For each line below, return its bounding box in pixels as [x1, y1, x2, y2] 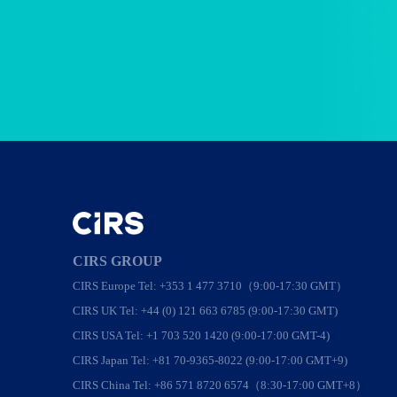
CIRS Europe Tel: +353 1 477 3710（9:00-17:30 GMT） [73, 278, 347, 292]
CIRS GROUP [73, 253, 162, 269]
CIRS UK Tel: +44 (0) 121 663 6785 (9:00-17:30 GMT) [73, 303, 338, 317]
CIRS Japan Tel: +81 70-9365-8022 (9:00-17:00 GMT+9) [73, 353, 347, 367]
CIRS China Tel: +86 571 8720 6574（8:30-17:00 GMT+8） [73, 378, 367, 392]
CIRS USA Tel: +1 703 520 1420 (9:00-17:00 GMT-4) [73, 328, 330, 342]
